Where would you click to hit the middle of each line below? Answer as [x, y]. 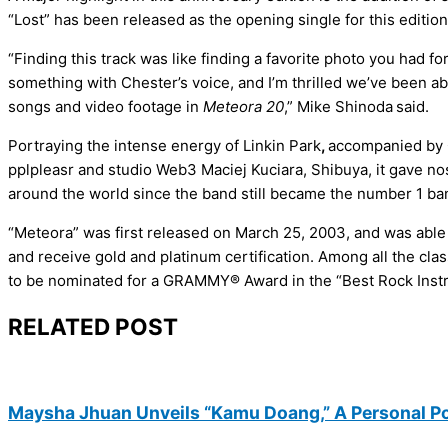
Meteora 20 [243, 107]
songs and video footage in [105, 107]
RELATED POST [93, 327]
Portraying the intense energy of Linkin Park [164, 146]
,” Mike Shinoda [338, 107]
